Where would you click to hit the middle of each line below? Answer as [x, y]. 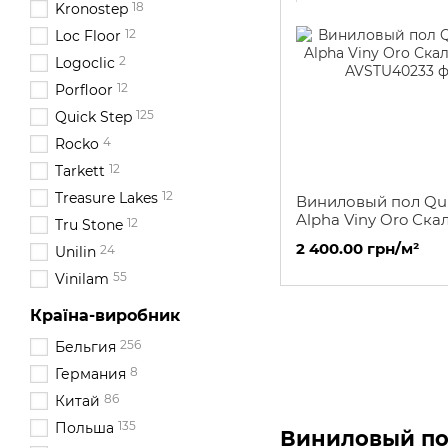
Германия [90, 374]
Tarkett [80, 171]
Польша [84, 428]
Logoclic [85, 63]
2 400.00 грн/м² [357, 248]
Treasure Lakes [106, 198]
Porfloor [84, 90]
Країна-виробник [105, 315]
